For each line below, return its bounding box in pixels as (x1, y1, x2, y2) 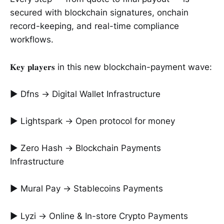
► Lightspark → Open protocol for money (10, 115, 175, 126)
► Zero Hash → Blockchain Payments (10, 143, 161, 153)
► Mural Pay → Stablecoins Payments (10, 183, 163, 194)
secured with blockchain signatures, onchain (10, 7, 188, 18)
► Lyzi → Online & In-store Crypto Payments (10, 210, 188, 221)
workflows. (10, 34, 53, 45)
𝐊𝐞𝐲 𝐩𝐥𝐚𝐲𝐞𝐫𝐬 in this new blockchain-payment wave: (10, 61, 212, 72)
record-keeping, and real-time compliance (10, 21, 179, 31)
